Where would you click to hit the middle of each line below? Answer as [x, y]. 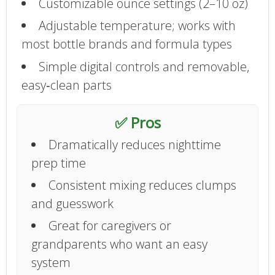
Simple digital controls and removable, [144, 66]
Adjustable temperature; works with [137, 26]
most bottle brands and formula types [126, 44]
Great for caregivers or [110, 226]
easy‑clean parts [66, 85]
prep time [59, 163]
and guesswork [73, 203]
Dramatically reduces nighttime [135, 144]
